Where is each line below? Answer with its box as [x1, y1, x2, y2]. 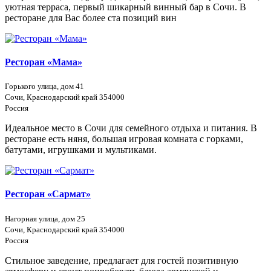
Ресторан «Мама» [5, 56, 82, 67]
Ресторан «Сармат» [5, 189, 91, 200]
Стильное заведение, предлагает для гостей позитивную [5, 255, 238, 266]
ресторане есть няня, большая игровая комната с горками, [5, 134, 243, 145]
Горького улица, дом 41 [5, 82, 84, 91]
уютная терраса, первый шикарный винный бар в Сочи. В [5, 1, 246, 12]
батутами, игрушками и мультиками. [5, 145, 157, 155]
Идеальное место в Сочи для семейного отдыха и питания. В [5, 123, 257, 134]
